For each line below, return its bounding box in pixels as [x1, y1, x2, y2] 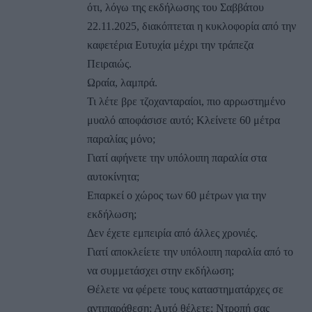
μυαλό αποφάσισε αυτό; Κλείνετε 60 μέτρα [87, 114, 280, 126]
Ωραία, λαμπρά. [87, 76, 157, 88]
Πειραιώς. [87, 57, 132, 70]
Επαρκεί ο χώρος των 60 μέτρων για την [87, 189, 266, 201]
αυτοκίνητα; [87, 170, 139, 182]
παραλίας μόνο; [87, 132, 155, 145]
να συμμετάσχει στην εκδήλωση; [87, 264, 234, 276]
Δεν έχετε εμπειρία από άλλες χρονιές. [87, 226, 258, 239]
